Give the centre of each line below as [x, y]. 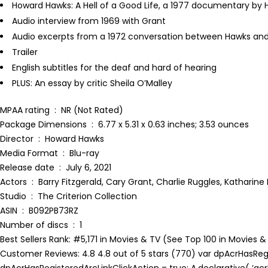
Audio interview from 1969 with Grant [89, 21]
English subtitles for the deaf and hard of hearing [114, 67]
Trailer [25, 52]
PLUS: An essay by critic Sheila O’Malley [92, 83]
